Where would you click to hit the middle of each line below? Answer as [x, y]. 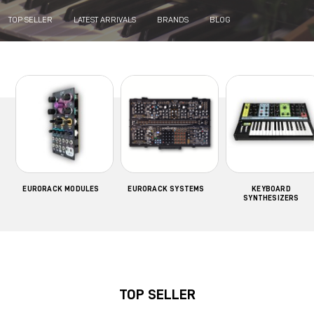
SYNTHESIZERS [271, 198]
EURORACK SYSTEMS [166, 189]
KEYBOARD [271, 189]
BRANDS [173, 19]
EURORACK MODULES [61, 189]
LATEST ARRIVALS [105, 19]
